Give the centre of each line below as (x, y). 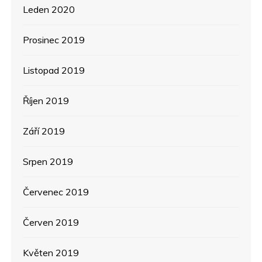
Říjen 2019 (46, 101)
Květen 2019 (51, 253)
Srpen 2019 (48, 162)
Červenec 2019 (56, 192)
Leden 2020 (49, 10)
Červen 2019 (51, 223)
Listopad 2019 (54, 70)
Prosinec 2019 (54, 40)
